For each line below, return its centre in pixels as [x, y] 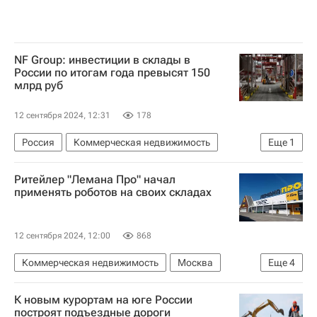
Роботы [39, 306]
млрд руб [39, 85]
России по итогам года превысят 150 [112, 72]
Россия [38, 142]
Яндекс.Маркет [56, 284]
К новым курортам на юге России [103, 299]
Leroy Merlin [187, 284]
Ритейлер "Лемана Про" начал [95, 179]
